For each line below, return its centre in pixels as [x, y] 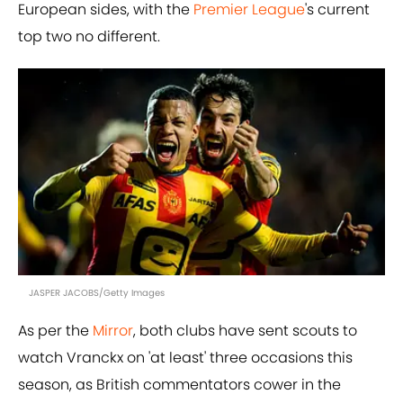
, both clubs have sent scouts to [245, 331]
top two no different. [89, 37]
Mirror [113, 331]
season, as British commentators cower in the [179, 385]
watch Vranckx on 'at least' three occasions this [185, 358]
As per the [55, 331]
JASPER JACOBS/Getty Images [97, 293]
